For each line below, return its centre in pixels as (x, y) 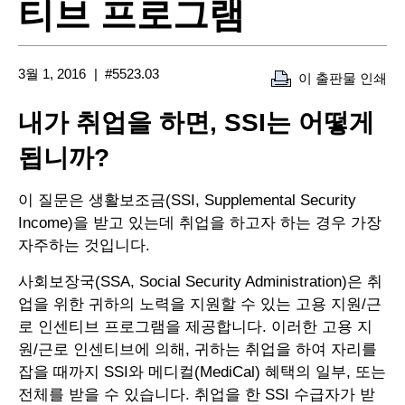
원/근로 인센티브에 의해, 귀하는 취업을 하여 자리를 (198, 350)
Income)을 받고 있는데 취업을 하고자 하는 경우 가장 (200, 223)
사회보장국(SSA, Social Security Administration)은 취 (200, 282)
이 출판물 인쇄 (343, 79)
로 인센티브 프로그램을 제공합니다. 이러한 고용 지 (195, 327)
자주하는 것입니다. (84, 246)
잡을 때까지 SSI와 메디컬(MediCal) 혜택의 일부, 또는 (202, 372)
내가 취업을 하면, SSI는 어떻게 (196, 123)
